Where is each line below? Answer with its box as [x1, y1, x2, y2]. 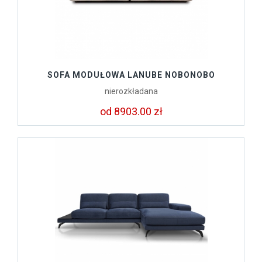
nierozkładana [104, 87, 158, 96]
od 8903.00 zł [99, 105, 163, 118]
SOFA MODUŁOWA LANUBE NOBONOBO [47, 70, 215, 80]
